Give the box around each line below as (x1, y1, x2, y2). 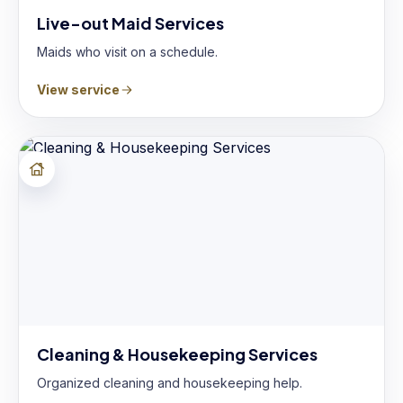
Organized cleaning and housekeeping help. (37, 375, 302, 390)
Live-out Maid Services (37, 13, 224, 33)
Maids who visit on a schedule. (37, 44, 218, 59)
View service (37, 82, 120, 97)
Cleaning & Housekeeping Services (37, 344, 318, 364)
